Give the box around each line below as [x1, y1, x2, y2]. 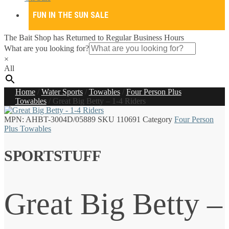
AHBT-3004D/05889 [26, 115, 96, 124]
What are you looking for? [4, 44, 89, 53]
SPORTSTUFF [4, 147, 101, 164]
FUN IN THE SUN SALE [33, 10, 108, 20]
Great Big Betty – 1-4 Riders [52, 97, 146, 105]
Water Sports [41, 87, 83, 96]
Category [143, 115, 172, 124]
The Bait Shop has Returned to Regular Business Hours [4, 33, 184, 42]
